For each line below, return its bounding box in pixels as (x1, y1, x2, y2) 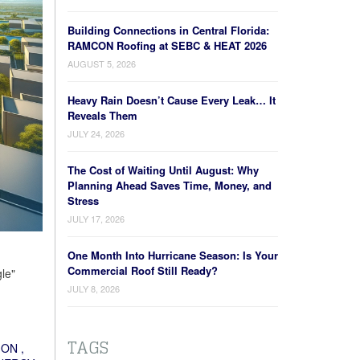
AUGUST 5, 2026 (67, 57, 136, 70)
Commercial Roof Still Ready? (67, 263, 218, 278)
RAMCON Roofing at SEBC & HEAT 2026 (67, 38, 267, 53)
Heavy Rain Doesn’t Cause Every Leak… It (67, 92, 276, 108)
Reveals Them (67, 108, 137, 123)
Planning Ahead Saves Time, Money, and (67, 178, 272, 193)
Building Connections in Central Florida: (67, 22, 269, 38)
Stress (67, 193, 99, 208)
